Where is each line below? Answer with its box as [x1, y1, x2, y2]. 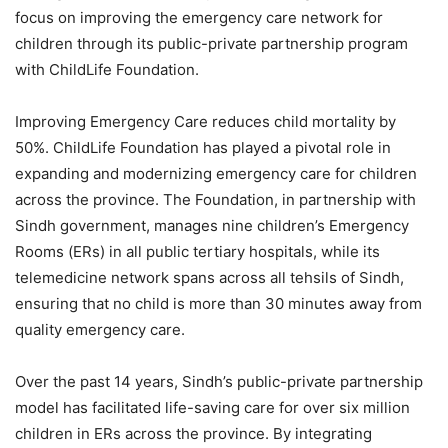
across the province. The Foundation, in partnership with [15, 190, 416, 210]
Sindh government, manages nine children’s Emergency [15, 216, 409, 236]
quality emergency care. [15, 320, 185, 340]
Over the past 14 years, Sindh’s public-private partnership [15, 372, 423, 392]
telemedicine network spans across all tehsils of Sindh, [15, 268, 404, 288]
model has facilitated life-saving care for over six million [15, 398, 410, 418]
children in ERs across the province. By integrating [15, 424, 372, 444]
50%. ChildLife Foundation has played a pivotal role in [15, 138, 391, 158]
